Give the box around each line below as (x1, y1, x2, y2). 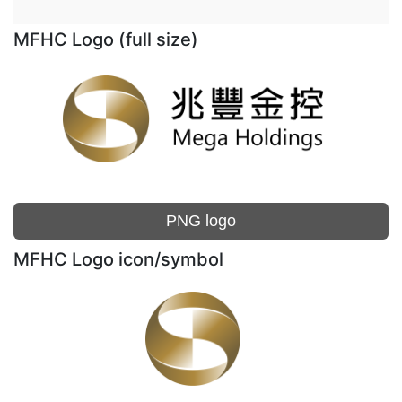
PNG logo (166, 212, 236, 230)
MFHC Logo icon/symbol (13, 249, 223, 270)
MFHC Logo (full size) (13, 29, 198, 50)
